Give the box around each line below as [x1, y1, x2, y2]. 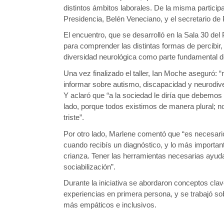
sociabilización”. [63, 162, 115, 171]
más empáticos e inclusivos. [63, 201, 156, 209]
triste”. [63, 113, 84, 121]
